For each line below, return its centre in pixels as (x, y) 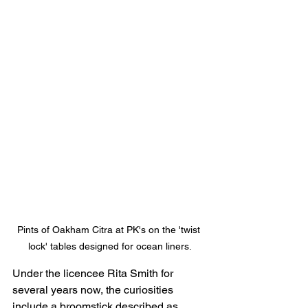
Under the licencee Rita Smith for (94, 273)
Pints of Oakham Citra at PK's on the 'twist (110, 229)
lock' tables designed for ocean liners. (110, 246)
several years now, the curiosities (94, 289)
